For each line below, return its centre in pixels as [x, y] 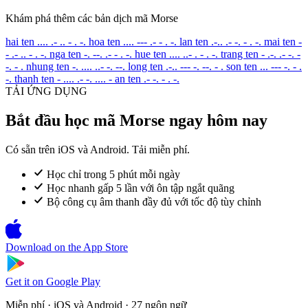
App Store [106, 247]
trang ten [240, 54]
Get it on [24, 281]
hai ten [20, 41]
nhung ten [48, 66]
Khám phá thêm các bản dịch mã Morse [92, 18]
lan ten [194, 41]
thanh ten [34, 78]
